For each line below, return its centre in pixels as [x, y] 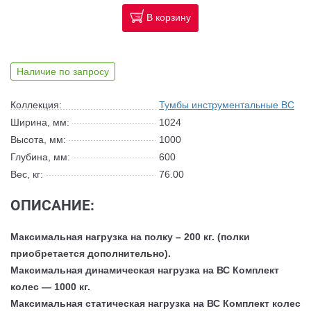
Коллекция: [36, 104]
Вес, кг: [27, 174]
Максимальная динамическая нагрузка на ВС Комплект [145, 270]
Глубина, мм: [40, 157]
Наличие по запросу [63, 71]
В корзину [169, 17]
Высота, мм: [38, 139]
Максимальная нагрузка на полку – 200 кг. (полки [130, 236]
